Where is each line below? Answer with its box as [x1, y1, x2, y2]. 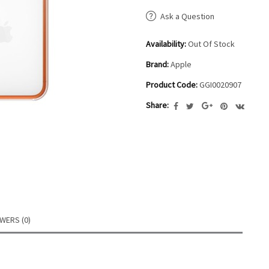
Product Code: [146, 79, 198, 90]
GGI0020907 [198, 79, 241, 90]
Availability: [146, 38, 186, 49]
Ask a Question [160, 11, 214, 22]
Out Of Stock [186, 38, 235, 49]
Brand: [146, 59, 169, 70]
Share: [146, 100, 169, 110]
